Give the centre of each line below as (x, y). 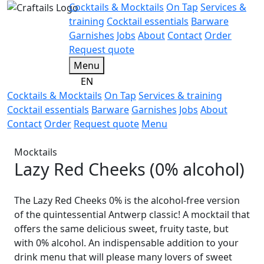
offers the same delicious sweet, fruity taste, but (121, 229)
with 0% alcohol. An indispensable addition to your (126, 243)
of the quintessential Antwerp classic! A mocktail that (132, 214)
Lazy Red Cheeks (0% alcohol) (129, 169)
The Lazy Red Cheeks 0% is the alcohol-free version (127, 200)
